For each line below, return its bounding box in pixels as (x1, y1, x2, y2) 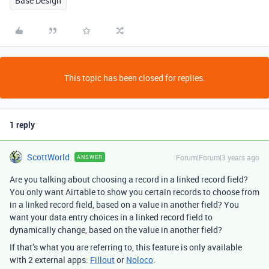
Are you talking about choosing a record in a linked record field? (10, 174, 248, 185)
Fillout (90, 254, 115, 265)
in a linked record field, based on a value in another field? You (10, 199, 239, 210)
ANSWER (77, 153, 103, 161)
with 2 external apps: (10, 254, 90, 265)
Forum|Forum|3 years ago (176, 153, 259, 162)
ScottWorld (27, 151, 70, 163)
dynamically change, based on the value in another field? (10, 224, 222, 235)
